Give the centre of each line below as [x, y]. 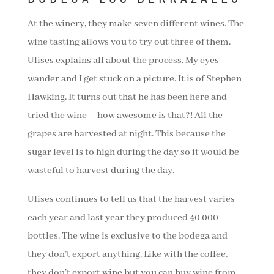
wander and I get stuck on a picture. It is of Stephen [134, 79]
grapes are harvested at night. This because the [126, 134]
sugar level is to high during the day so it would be [133, 153]
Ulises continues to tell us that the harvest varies [131, 200]
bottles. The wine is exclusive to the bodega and [127, 236]
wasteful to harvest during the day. [101, 171]
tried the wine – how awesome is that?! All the [125, 116]
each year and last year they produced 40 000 [123, 218]
